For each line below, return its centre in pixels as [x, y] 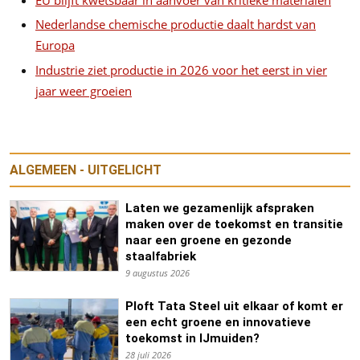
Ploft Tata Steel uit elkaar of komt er [234, 306]
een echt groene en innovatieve [218, 322]
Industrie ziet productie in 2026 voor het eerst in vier [181, 70]
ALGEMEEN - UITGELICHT [86, 170]
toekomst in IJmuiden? [192, 338]
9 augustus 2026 [157, 272]
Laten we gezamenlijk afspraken [219, 208]
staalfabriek [160, 256]
